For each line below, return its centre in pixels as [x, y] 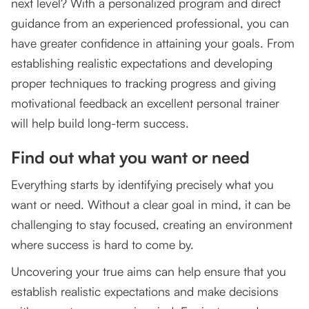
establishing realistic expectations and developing [142, 63]
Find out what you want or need [130, 158]
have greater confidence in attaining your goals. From [153, 43]
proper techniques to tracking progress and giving [143, 83]
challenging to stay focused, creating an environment [152, 225]
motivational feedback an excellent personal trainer [145, 103]
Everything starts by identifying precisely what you [142, 185]
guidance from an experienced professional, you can [150, 23]
